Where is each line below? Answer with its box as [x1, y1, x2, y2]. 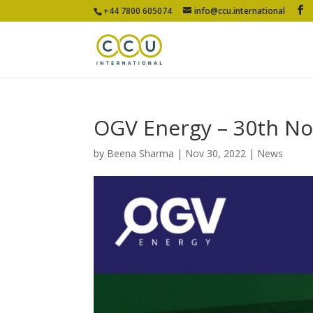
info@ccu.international [194, 5, 286, 17]
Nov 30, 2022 [185, 147, 247, 160]
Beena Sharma [107, 147, 175, 160]
